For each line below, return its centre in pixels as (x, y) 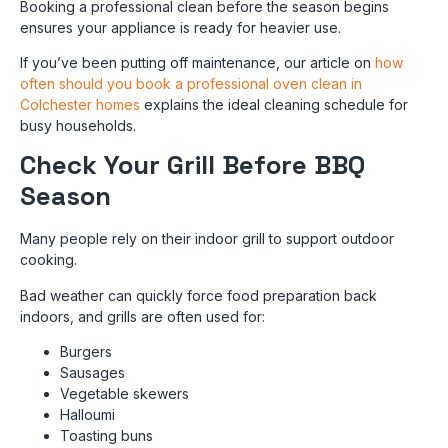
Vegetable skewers (124, 394)
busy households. (78, 125)
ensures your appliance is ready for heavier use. (180, 27)
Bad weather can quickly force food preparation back (198, 295)
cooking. (48, 260)
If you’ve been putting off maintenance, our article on (197, 62)
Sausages (92, 373)
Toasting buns (106, 436)
